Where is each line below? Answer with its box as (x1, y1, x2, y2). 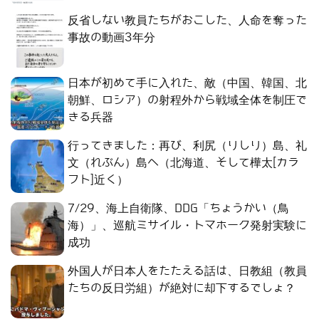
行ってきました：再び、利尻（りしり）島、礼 (68, 140, 307, 152)
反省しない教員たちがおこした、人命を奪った (68, 14, 307, 27)
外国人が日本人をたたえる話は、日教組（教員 (68, 265, 307, 278)
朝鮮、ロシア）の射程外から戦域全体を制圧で (68, 94, 307, 107)
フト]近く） (68, 174, 128, 187)
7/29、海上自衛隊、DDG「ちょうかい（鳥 (68, 202, 289, 215)
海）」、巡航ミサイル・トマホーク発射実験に (68, 219, 307, 232)
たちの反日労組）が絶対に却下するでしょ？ (68, 282, 296, 295)
